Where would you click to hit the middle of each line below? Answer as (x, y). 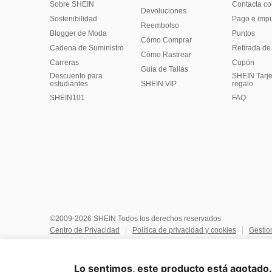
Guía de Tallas (165, 70)
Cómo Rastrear (166, 55)
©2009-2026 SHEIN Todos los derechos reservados (135, 219)
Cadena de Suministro (87, 48)
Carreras (64, 63)
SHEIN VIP (159, 84)
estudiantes (69, 84)
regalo (243, 84)
